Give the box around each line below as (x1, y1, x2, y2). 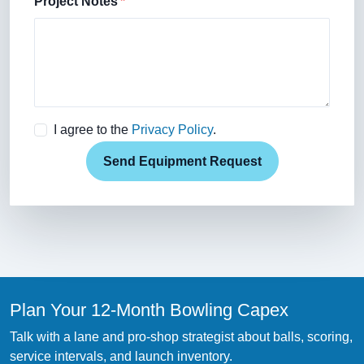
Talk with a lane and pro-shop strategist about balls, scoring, (10, 330, 353, 344)
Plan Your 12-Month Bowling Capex (10, 300, 288, 321)
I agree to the (54, 123, 132, 136)
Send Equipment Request (102, 154, 262, 168)
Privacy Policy (132, 123, 213, 136)
